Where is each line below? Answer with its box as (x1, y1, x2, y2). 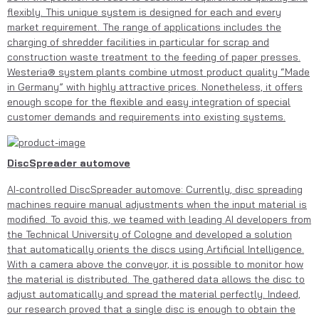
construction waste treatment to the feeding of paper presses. (7, 51, 300, 64)
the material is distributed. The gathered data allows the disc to (7, 272, 305, 286)
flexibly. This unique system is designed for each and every (7, 6, 281, 19)
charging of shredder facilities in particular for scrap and (7, 36, 269, 49)
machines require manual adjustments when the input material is (7, 197, 307, 211)
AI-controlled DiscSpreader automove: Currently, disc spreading (7, 182, 303, 196)
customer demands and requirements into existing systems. (7, 110, 286, 124)
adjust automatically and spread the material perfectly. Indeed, (7, 287, 300, 300)
